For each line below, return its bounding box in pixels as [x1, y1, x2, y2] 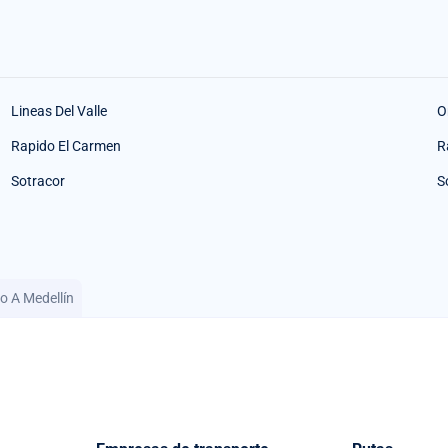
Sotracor [10, 173, 65, 190]
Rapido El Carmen [10, 138, 121, 155]
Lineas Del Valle [10, 103, 107, 120]
